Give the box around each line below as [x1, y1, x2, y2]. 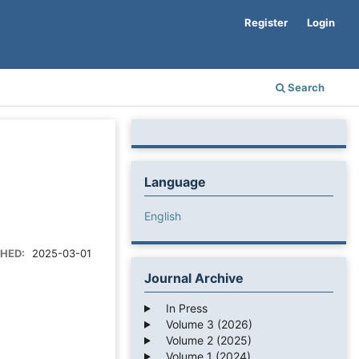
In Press [155, 301, 208, 315]
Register [244, 15, 288, 29]
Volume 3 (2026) [155, 317, 252, 331]
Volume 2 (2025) [155, 333, 252, 347]
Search [285, 80, 325, 94]
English [144, 208, 181, 223]
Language [144, 173, 206, 190]
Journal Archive [144, 269, 244, 286]
